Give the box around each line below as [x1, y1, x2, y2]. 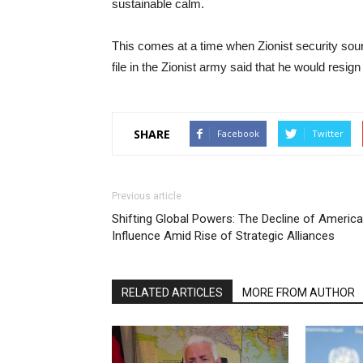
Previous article [112, 190, 181, 202]
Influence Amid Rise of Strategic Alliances [112, 228, 335, 243]
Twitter [312, 127, 344, 139]
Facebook [217, 127, 259, 139]
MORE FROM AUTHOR [242, 286, 355, 299]
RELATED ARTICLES [122, 286, 223, 299]
